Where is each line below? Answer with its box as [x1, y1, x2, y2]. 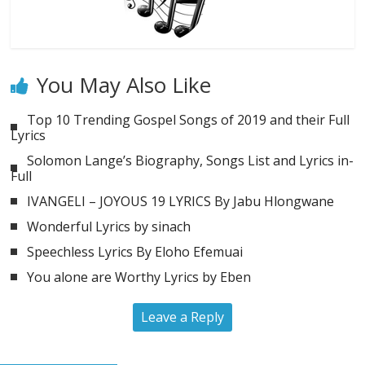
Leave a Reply [140, 307, 224, 326]
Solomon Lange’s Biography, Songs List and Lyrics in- [27, 151, 354, 169]
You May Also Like [37, 69, 212, 99]
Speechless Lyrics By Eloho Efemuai [27, 242, 244, 261]
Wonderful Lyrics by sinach [27, 217, 191, 235]
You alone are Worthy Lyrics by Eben [27, 267, 252, 286]
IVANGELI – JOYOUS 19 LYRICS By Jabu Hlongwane [27, 191, 335, 210]
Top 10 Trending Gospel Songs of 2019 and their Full [27, 110, 350, 129]
